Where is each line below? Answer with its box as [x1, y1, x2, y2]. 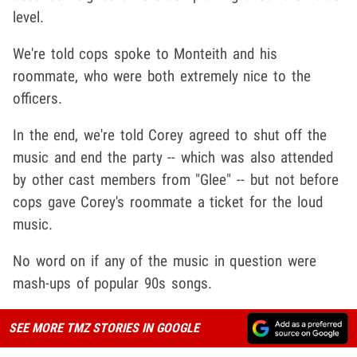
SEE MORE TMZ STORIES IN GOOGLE [8, 320, 199, 336]
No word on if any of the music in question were [13, 252, 316, 271]
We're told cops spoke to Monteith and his [13, 45, 277, 64]
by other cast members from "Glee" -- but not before [13, 171, 339, 190]
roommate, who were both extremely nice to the [13, 67, 311, 86]
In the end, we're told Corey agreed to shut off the [13, 126, 327, 145]
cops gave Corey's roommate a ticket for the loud [13, 193, 323, 212]
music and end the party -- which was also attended [13, 148, 334, 167]
